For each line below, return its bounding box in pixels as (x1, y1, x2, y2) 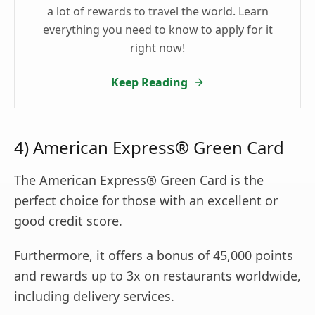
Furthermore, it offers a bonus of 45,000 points (14, 247, 293, 264)
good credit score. (14, 212, 122, 230)
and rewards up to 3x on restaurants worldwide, (14, 267, 301, 285)
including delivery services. (14, 288, 174, 305)
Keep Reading (110, 75, 188, 91)
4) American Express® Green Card (14, 136, 284, 160)
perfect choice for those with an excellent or (14, 192, 278, 210)
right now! (130, 40, 185, 56)
